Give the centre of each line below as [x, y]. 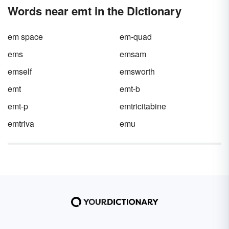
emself [20, 71]
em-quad [136, 37]
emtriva [21, 123]
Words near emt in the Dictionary [95, 11]
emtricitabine [143, 106]
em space [25, 37]
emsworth [137, 71]
